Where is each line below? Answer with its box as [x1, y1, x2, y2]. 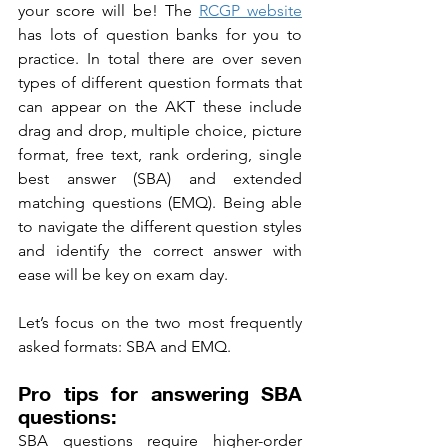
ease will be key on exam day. [18, 264, 232, 284]
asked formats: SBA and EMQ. [18, 336, 231, 356]
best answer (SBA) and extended [18, 168, 302, 188]
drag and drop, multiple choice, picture [18, 120, 302, 140]
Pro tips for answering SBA [18, 380, 302, 405]
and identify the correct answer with [18, 240, 302, 260]
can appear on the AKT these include [18, 96, 302, 116]
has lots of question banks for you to [18, 24, 302, 44]
